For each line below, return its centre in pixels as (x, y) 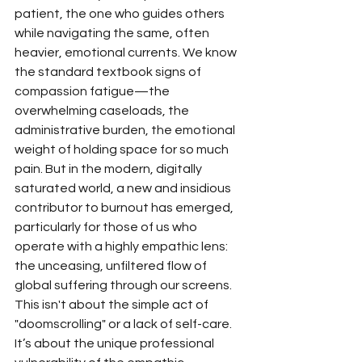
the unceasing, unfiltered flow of (112, 266)
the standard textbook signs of (109, 72)
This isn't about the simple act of (113, 305)
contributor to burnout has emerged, (125, 208)
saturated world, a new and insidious (124, 188)
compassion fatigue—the (93, 91)
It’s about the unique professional (116, 343)
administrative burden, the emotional (126, 130)
